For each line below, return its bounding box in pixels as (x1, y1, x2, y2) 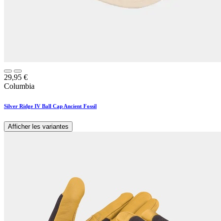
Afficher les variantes (8, 123, 69, 131)
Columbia (4, 82, 35, 91)
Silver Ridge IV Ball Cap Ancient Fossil (4, 103, 97, 110)
